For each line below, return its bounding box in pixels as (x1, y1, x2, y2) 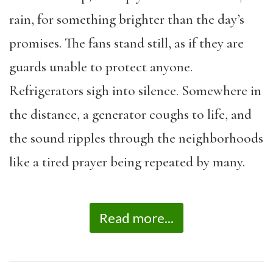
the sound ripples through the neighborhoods (9, 129, 263, 147)
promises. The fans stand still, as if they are (9, 34, 244, 52)
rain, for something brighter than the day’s (9, 10, 244, 28)
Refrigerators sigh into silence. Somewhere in (9, 82, 261, 99)
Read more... (99, 210, 174, 227)
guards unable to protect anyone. (9, 58, 193, 76)
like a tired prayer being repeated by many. (9, 153, 245, 171)
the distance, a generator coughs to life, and (9, 105, 252, 123)
